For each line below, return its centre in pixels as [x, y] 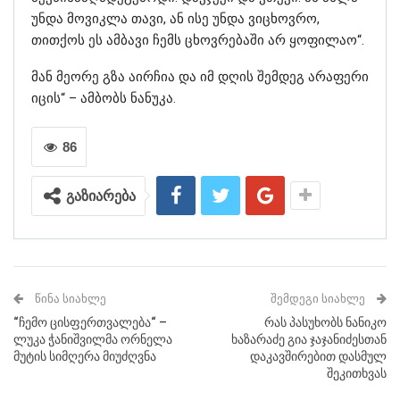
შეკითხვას [357, 373]
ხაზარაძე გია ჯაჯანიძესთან [309, 339]
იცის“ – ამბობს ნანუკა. [104, 98]
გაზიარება [101, 196]
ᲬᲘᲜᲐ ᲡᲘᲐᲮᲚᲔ [69, 298]
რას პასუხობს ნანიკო [325, 322]
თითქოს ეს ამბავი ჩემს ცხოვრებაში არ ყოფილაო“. [198, 40]
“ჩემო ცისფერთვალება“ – [90, 322]
